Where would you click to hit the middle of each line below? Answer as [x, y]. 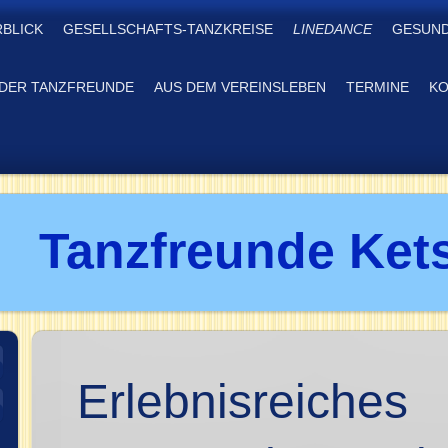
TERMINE [377, 87]
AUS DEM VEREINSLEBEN [240, 87]
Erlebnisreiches [242, 401]
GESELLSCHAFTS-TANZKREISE [168, 29]
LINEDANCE [332, 29]
